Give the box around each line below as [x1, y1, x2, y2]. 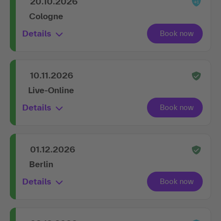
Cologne [29, 11, 63, 21]
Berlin [29, 159, 53, 169]
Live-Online [28, 85, 74, 95]
